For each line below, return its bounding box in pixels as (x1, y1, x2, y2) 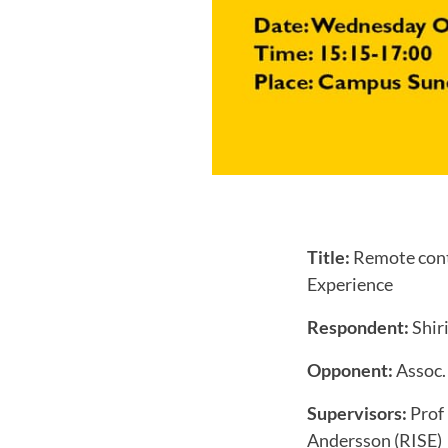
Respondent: (307, 315, 409, 338)
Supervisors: (307, 401, 407, 424)
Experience (307, 272, 393, 295)
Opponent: (307, 358, 393, 381)
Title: (307, 245, 350, 268)
